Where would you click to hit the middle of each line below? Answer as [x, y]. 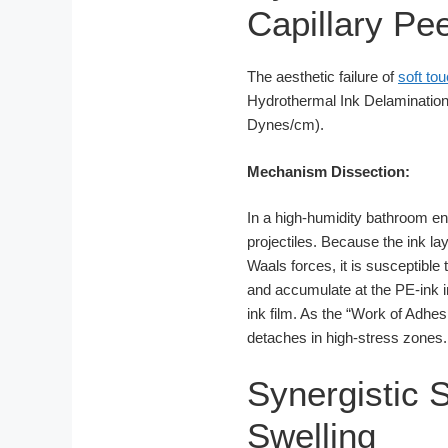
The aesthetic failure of [322, 77]
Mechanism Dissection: [328, 171]
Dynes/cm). [285, 125]
